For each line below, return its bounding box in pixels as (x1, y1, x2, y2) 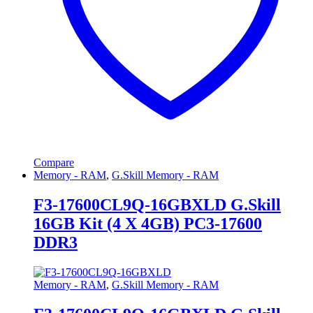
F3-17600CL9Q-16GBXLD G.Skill (34, 195, 281, 214)
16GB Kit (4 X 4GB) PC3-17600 (34, 214, 262, 233)
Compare (34, 156, 74, 169)
